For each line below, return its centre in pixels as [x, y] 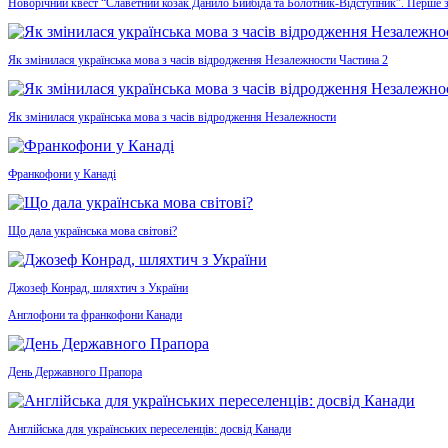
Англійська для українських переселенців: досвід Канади [149, 429]
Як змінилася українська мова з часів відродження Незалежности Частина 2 [198, 60]
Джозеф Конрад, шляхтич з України [98, 288]
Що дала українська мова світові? [92, 231]
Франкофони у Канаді [62, 174]
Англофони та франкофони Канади [95, 315]
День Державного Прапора [75, 372]
